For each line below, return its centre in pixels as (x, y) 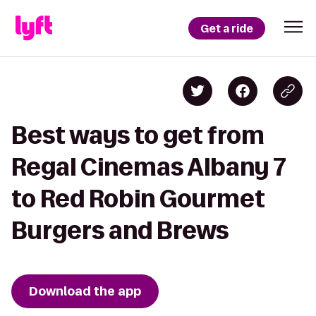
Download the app (85, 291)
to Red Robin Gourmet (138, 199)
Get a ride (227, 28)
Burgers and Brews (120, 230)
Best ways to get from (138, 135)
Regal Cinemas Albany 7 (149, 167)
